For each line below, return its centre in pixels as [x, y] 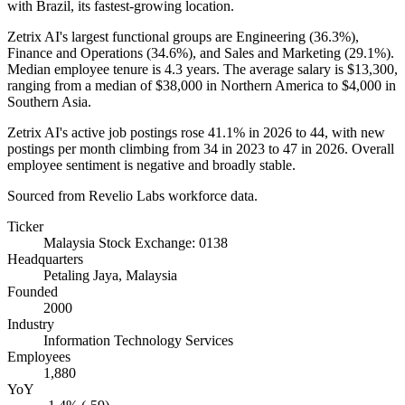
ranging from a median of [81, 85]
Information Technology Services [138, 340]
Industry [31, 324]
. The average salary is [282, 69]
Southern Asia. [49, 101]
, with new [355, 132]
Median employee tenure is [86, 69]
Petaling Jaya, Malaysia [110, 275]
